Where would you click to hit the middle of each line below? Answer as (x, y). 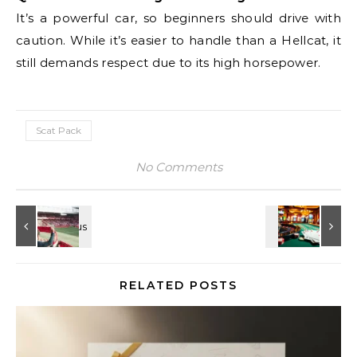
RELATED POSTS (178, 285)
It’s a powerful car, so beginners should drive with (178, 18)
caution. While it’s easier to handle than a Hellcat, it (178, 40)
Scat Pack (59, 130)
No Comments (178, 167)
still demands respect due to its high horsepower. (169, 63)
